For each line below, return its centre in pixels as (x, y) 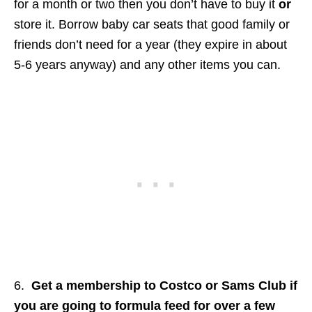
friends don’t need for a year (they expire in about (150, 44)
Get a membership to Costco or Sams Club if (164, 285)
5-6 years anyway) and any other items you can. (147, 64)
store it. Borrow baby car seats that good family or (152, 24)
